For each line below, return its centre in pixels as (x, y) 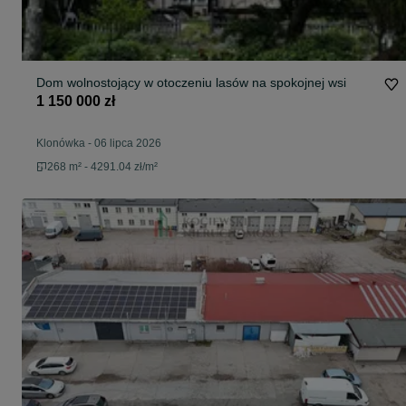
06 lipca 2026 (128, 144)
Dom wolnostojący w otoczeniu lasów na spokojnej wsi (191, 83)
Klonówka (61, 144)
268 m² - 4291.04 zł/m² (102, 167)
